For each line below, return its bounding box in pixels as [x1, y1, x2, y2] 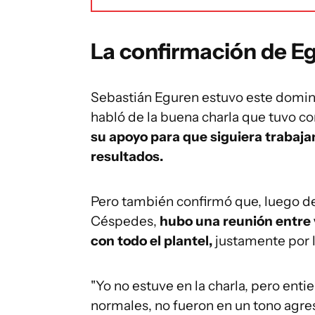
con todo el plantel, [91, 233, 212, 249]
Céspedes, [91, 213, 160, 229]
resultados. [91, 148, 163, 165]
